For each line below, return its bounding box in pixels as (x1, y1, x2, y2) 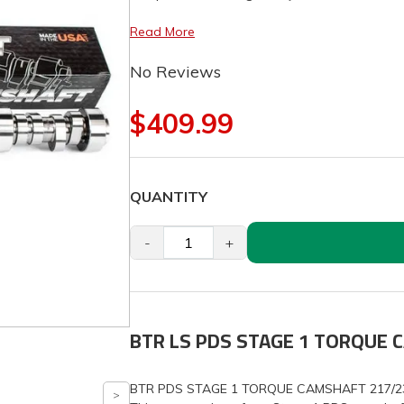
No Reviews (130, 61, 221, 83)
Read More (130, 23, 195, 41)
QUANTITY (130, 188, 207, 207)
